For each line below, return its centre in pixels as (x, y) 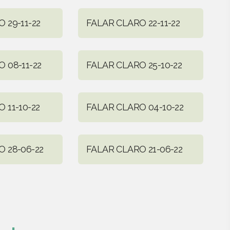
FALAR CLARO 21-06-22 (134, 149)
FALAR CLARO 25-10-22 (134, 65)
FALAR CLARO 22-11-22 (133, 23)
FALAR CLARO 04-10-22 (135, 107)
